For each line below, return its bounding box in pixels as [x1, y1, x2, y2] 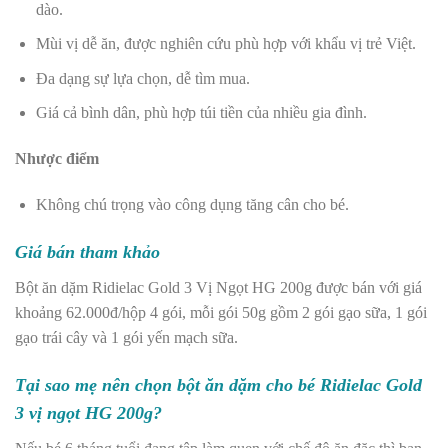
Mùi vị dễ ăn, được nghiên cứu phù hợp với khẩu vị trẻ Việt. [35, 35, 420, 53]
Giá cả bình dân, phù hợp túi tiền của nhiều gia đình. [35, 104, 375, 122]
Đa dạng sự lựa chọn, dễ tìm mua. [35, 69, 254, 87]
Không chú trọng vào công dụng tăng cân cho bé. [35, 195, 353, 213]
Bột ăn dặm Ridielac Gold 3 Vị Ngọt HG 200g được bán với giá [15, 278, 422, 296]
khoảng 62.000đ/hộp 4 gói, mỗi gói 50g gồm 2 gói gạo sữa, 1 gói [15, 303, 427, 321]
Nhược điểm [15, 150, 103, 168]
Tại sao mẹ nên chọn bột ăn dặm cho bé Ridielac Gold [15, 374, 422, 395]
